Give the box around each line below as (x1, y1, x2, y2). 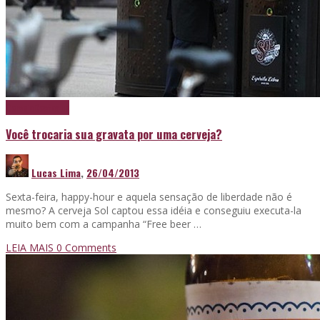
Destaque (34, 100, 69, 115)
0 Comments (56, 240, 116, 254)
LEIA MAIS (6, 240, 56, 254)
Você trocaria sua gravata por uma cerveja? (6, 125, 222, 144)
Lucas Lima (31, 164, 81, 180)
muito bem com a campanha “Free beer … (6, 216, 201, 231)
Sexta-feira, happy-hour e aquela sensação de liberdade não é (6, 189, 292, 204)
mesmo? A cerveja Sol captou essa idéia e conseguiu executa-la (6, 203, 301, 217)
